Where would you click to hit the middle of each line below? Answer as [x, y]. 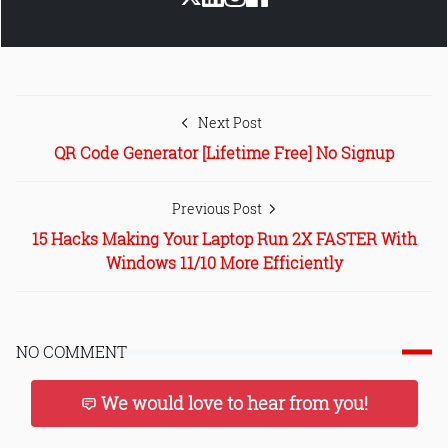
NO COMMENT [71, 351]
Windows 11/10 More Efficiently [224, 262]
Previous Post [218, 208]
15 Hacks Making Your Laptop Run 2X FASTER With [224, 238]
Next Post [230, 122]
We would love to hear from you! [234, 402]
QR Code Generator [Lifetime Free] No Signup [224, 152]
